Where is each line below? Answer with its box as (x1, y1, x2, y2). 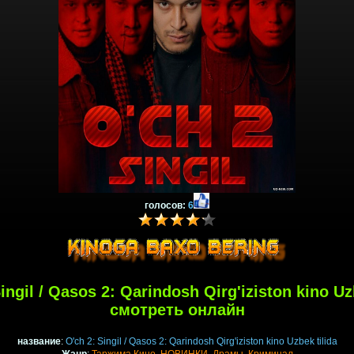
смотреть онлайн (109, 301, 245, 319)
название (17, 336, 61, 348)
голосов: (145, 200, 188, 212)
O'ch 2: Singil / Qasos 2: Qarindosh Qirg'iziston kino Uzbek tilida (65, 336, 337, 348)
